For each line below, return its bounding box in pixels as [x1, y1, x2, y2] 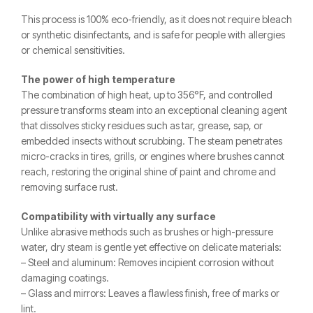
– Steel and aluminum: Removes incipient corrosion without [21, 256, 274, 268]
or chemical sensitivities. [21, 44, 125, 56]
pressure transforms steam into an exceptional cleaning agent [21, 104, 287, 116]
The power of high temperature [21, 73, 175, 85]
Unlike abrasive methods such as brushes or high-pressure [21, 226, 273, 238]
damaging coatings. [21, 272, 109, 284]
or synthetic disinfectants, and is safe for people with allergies [21, 29, 285, 41]
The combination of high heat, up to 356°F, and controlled [21, 89, 272, 101]
